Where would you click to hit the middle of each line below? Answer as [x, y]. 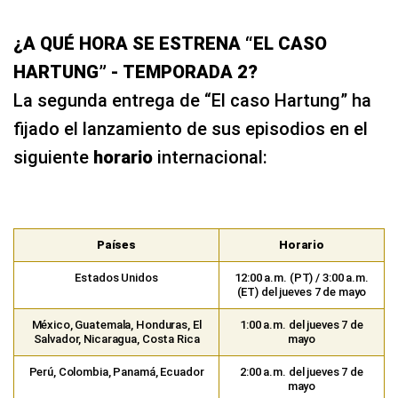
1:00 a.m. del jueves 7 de [302, 325]
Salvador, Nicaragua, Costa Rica [116, 339]
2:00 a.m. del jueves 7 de [302, 372]
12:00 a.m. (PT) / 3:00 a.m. [302, 278]
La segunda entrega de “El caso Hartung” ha [192, 101]
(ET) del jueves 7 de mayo [302, 292]
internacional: [212, 158]
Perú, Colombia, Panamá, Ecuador [116, 372]
